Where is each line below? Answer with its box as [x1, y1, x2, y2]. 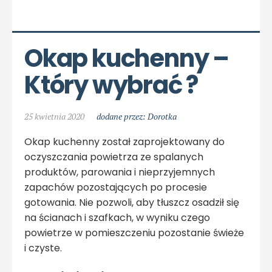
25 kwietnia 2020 [24, 110, 84, 122]
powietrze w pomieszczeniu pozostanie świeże [24, 225, 244, 240]
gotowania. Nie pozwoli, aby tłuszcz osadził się [24, 195, 239, 209]
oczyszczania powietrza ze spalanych [24, 149, 203, 164]
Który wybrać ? [24, 67, 199, 102]
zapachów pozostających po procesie [24, 180, 207, 194]
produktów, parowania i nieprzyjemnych [24, 165, 215, 179]
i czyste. [24, 240, 62, 255]
